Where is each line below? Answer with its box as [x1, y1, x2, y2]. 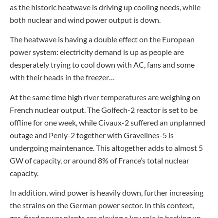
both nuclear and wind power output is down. [10, 15, 161, 24]
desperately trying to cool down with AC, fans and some [10, 60, 195, 70]
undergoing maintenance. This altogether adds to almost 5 [10, 143, 203, 152]
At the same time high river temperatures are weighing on [10, 92, 200, 102]
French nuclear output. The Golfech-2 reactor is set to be [10, 105, 198, 114]
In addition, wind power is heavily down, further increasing [10, 188, 203, 198]
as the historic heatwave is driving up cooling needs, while [10, 2, 200, 12]
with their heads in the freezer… [10, 73, 115, 82]
